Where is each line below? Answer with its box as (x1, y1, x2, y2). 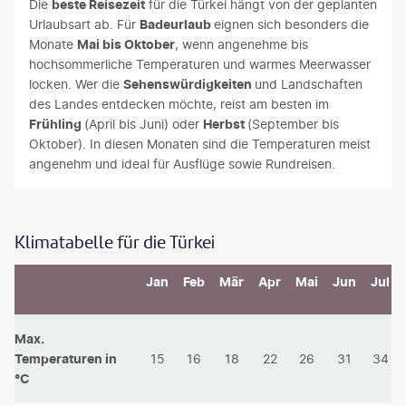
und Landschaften (255, 76, 362, 92)
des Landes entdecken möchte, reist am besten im (29, 96, 329, 111)
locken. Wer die (29, 76, 123, 92)
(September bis (247, 116, 339, 131)
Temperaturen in (14, 351, 117, 366)
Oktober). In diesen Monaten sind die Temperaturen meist (29, 136, 371, 151)
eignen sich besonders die (214, 16, 369, 32)
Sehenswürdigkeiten (123, 76, 255, 92)
